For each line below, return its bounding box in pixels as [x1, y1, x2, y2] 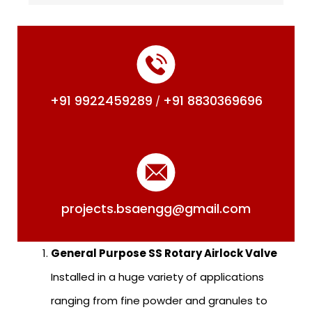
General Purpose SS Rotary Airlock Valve [51, 245, 277, 260]
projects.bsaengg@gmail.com [61, 199, 251, 217]
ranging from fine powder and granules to [51, 292, 267, 308]
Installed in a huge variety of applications [51, 269, 264, 284]
